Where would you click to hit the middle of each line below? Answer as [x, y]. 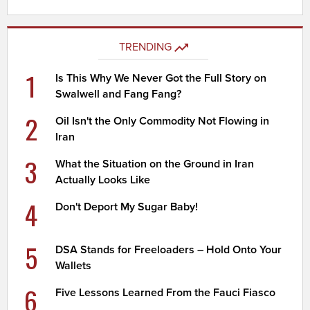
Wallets [74, 265]
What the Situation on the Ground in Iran [155, 164]
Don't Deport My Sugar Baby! [127, 207]
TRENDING [145, 47]
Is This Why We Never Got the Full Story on [161, 78]
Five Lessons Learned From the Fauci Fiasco [166, 292]
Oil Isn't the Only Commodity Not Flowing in [163, 121]
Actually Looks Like [103, 180]
